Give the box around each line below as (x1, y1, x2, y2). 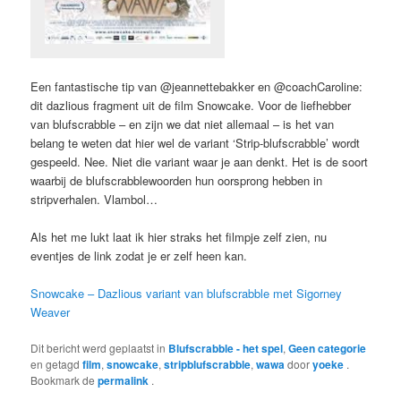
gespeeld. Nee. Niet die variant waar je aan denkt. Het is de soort (30, 152, 369, 170)
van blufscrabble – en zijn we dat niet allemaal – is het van (30, 115, 335, 132)
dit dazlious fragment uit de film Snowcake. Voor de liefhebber (30, 96, 352, 114)
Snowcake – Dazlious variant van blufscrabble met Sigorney (30, 284, 343, 302)
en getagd (30, 356, 83, 372)
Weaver (30, 303, 71, 320)
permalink (98, 372, 152, 389)
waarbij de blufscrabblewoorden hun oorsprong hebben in (30, 171, 323, 189)
